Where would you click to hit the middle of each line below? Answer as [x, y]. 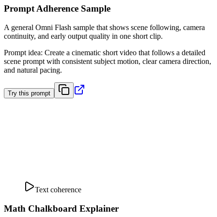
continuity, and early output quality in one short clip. [83, 36]
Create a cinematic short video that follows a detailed [125, 53]
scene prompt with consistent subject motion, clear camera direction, [108, 62]
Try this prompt [29, 93]
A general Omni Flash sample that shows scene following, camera [104, 28]
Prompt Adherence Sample [57, 9]
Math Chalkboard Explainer [61, 208]
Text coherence [58, 190]
